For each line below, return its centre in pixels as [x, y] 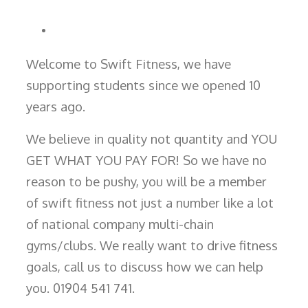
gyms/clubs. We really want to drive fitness [152, 245]
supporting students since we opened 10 [143, 85]
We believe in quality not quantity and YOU [152, 139]
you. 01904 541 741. [80, 288]
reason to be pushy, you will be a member [146, 181]
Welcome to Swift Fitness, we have [129, 64]
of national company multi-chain [120, 224]
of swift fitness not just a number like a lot [150, 202]
